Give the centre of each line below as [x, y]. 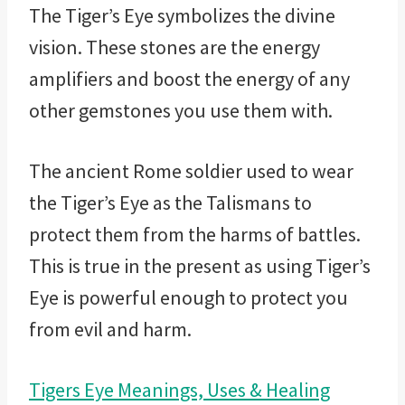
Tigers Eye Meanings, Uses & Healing [179, 389]
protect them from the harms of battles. [195, 234]
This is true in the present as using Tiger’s [200, 265]
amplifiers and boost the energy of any [189, 78]
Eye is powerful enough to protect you [188, 297]
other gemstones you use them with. [181, 110]
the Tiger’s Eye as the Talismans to [170, 202]
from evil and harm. [110, 329]
